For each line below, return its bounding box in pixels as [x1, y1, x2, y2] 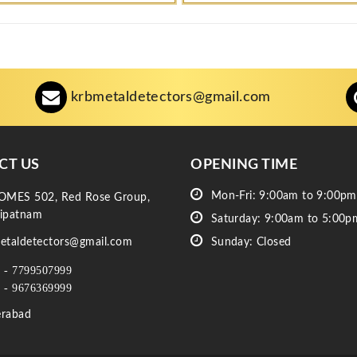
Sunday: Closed [207, 237, 292, 249]
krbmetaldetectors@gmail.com [71, 89, 271, 104]
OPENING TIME [190, 158, 297, 173]
